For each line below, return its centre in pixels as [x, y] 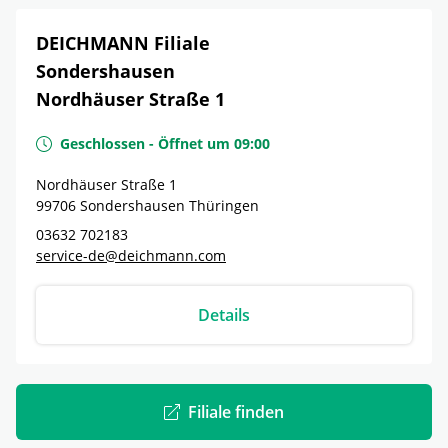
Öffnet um [194, 143]
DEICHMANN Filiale [123, 43]
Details [224, 315]
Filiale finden [236, 412]
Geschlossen [102, 143]
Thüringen [224, 205]
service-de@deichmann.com [131, 255]
